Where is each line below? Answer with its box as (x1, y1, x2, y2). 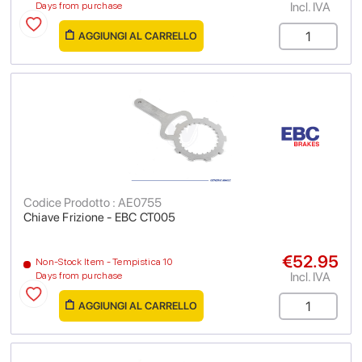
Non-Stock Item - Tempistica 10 (36, 256, 173, 267)
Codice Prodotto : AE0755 (23, 195, 162, 210)
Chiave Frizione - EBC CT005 (23, 210, 176, 225)
